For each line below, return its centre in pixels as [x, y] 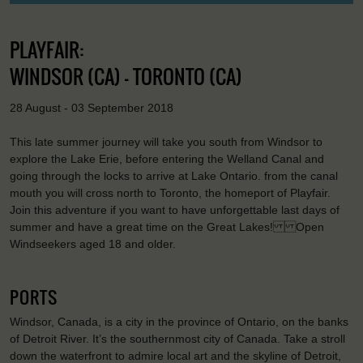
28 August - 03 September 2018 [92, 107]
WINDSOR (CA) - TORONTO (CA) [126, 76]
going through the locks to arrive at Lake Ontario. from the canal [174, 176]
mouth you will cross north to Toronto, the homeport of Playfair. [170, 193]
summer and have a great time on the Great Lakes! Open [167, 227]
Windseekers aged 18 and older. [93, 244]
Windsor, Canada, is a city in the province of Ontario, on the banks [179, 322]
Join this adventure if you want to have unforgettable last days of [175, 210]
